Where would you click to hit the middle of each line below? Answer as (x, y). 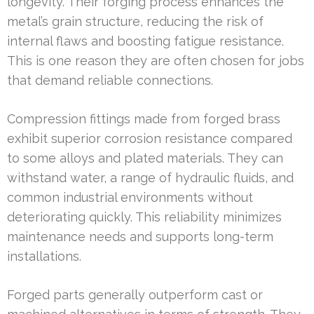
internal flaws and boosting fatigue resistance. (145, 41)
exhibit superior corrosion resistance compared (150, 138)
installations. (44, 256)
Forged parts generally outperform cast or (135, 294)
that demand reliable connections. (110, 80)
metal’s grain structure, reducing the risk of (135, 21)
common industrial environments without (130, 197)
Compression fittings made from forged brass (144, 118)
